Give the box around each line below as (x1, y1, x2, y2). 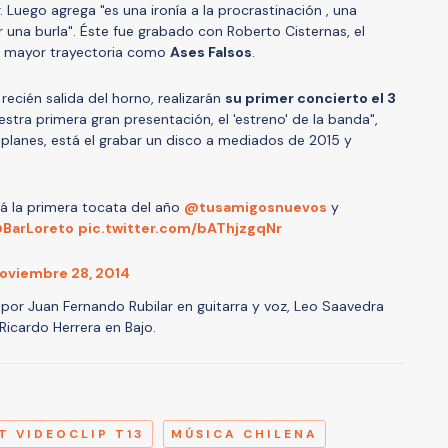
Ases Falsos (170, 42, 252, 61)
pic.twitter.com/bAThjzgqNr (78, 218, 282, 237)
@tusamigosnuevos (184, 197, 327, 216)
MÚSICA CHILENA (171, 425, 318, 442)
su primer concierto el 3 (225, 88, 396, 107)
